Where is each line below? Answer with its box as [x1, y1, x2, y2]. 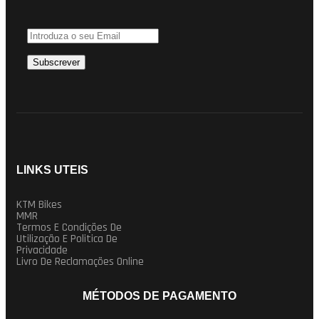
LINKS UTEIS [16, 163, 88, 176]
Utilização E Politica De [16, 231, 117, 246]
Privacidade [16, 242, 68, 258]
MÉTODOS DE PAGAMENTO [83, 289, 236, 302]
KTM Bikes [16, 197, 62, 212]
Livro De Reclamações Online [16, 253, 144, 269]
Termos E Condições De [16, 219, 122, 235]
